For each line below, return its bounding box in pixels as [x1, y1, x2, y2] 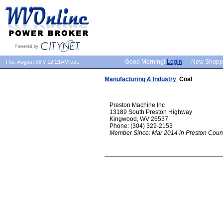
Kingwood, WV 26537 [110, 115, 168, 122]
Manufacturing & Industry [105, 76, 176, 83]
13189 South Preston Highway [110, 109, 192, 115]
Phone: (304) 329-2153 [110, 122, 173, 129]
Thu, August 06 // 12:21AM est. [5, 59, 79, 65]
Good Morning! [124, 58, 167, 65]
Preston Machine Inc [110, 102, 165, 109]
